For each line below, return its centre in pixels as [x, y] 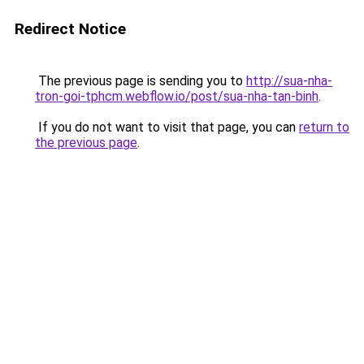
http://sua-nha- [289, 81]
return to [324, 127]
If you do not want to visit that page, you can [167, 127]
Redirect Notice [70, 29]
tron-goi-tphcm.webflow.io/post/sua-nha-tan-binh [177, 96]
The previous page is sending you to [141, 81]
